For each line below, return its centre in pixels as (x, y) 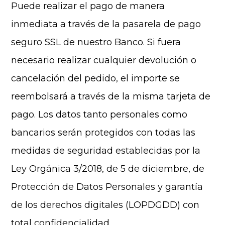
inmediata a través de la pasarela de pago (106, 24)
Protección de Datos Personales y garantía (107, 187)
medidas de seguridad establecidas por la (106, 151)
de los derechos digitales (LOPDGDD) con (105, 205)
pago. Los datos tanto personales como (99, 115)
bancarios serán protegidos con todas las (103, 133)
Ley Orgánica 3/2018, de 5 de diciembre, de (108, 169)
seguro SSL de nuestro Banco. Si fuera (96, 42)
